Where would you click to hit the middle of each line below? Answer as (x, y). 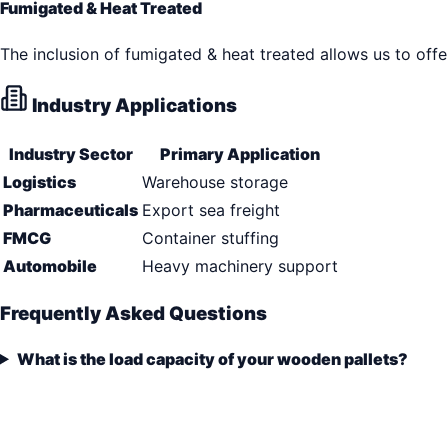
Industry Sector (70, 154)
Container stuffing (210, 238)
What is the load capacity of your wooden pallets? (212, 358)
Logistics (39, 182)
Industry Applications (132, 106)
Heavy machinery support (240, 266)
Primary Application (240, 154)
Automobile (50, 266)
